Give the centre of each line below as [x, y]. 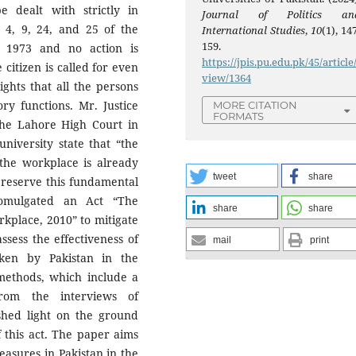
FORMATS [239, 116]
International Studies [254, 31]
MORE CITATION [255, 105]
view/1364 [227, 78]
